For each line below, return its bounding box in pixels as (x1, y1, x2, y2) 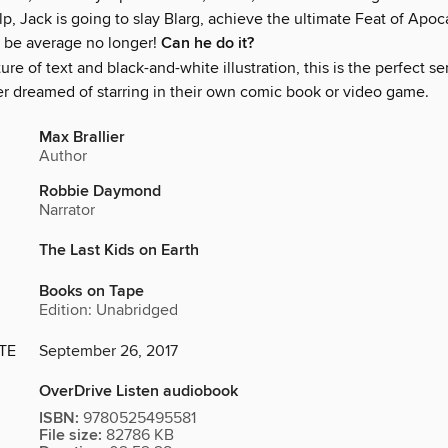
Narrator (39, 200, 95, 221)
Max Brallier (39, 127, 125, 149)
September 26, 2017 (39, 341, 178, 362)
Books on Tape (39, 281, 144, 303)
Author (39, 146, 87, 167)
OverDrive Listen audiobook (39, 381, 238, 403)
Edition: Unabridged (39, 300, 178, 321)
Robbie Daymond (39, 181, 161, 203)
